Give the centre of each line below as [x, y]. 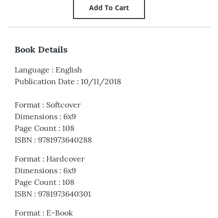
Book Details [41, 49]
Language [32, 69]
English [69, 69]
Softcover [64, 104]
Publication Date [45, 81]
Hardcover [65, 158]
